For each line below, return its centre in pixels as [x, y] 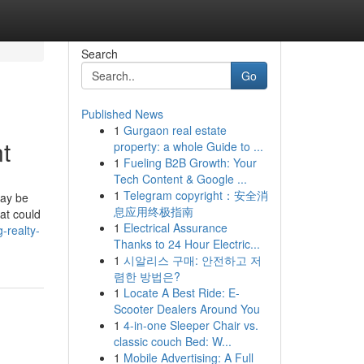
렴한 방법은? [147, 276]
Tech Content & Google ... [180, 179]
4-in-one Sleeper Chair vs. [191, 325]
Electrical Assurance [175, 227]
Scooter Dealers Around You [186, 309]
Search [99, 54]
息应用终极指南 [153, 211]
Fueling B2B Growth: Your [190, 162]
